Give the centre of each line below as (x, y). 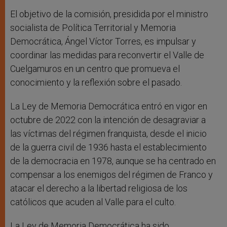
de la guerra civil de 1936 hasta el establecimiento (108, 147)
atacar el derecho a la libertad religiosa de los (99, 188)
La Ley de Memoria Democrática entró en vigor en (109, 106)
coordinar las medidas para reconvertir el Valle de (107, 55)
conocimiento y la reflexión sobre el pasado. (96, 82)
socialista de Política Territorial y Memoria (93, 27)
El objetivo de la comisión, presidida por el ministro (109, 14)
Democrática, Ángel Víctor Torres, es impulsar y (103, 41)
